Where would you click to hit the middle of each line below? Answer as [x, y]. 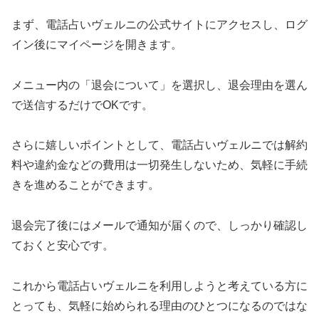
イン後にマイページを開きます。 [97, 44]
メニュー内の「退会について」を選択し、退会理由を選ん [159, 85]
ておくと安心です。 [63, 246]
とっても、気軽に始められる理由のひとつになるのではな [159, 306]
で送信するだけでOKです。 [82, 105]
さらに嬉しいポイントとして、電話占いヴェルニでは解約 [159, 145]
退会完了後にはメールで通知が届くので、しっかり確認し [159, 226]
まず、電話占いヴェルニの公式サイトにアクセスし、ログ [159, 24]
